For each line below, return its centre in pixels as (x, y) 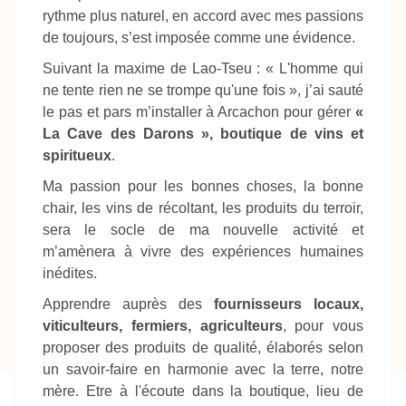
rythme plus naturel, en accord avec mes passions (203, 16)
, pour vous (323, 326)
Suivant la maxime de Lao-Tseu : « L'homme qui (203, 69)
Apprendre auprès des (128, 304)
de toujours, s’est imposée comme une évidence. (199, 38)
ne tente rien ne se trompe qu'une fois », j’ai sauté (203, 91)
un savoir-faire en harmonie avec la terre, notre (203, 370)
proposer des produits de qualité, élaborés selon (203, 348)
